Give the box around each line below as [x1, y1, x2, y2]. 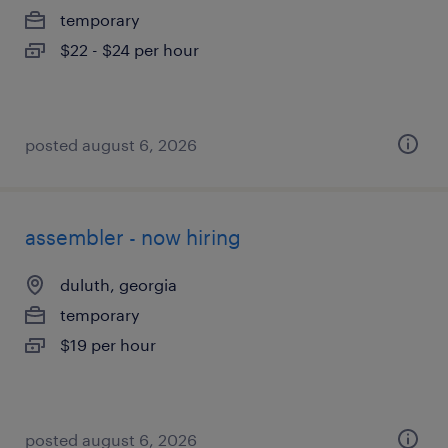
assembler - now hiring [25, 225, 241, 249]
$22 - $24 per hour [60, 40, 199, 59]
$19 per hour [60, 335, 156, 354]
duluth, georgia [60, 275, 177, 294]
